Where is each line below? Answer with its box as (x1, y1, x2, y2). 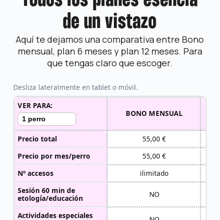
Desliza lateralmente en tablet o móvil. (13, 82, 138, 92)
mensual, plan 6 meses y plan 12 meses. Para (17, 45, 202, 57)
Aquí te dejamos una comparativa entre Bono (16, 33, 204, 46)
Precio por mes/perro (18, 151, 91, 161)
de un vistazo (63, 12, 157, 33)
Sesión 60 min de (18, 185, 76, 195)
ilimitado (140, 168, 169, 178)
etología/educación (18, 193, 83, 203)
